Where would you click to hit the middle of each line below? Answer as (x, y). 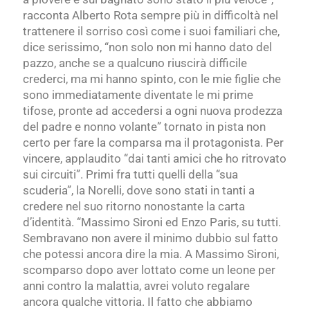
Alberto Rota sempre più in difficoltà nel (175, 16)
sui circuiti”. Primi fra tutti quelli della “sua (130, 175)
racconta (46, 16)
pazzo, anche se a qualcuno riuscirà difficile (135, 63)
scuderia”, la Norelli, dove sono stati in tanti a (139, 191)
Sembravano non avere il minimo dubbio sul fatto (151, 238)
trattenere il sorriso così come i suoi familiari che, (151, 31)
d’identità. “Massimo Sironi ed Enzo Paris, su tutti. (152, 222)
